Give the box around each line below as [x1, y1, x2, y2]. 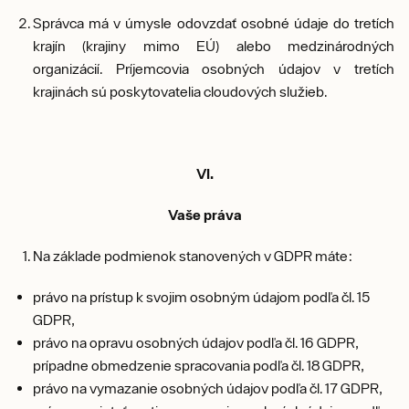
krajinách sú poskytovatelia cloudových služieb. [33, 83, 328, 100]
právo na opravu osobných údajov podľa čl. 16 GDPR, [33, 334, 358, 351]
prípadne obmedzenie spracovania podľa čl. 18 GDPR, [33, 357, 364, 373]
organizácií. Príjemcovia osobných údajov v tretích [33, 60, 394, 77]
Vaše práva [167, 206, 242, 223]
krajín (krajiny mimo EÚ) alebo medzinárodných [33, 37, 394, 54]
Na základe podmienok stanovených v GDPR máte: [33, 247, 353, 264]
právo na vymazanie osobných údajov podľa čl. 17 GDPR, [33, 380, 383, 396]
